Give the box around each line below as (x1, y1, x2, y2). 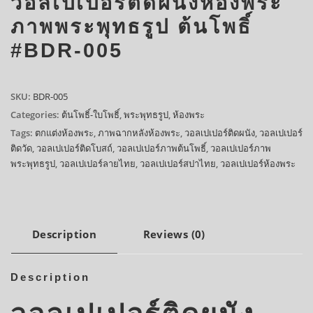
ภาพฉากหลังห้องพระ (98, 126, 180, 140)
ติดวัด (10, 142, 32, 155)
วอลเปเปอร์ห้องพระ (220, 157, 296, 170)
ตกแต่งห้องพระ (35, 126, 94, 140)
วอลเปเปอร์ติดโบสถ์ (36, 142, 112, 155)
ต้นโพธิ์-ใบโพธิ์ (61, 108, 119, 122)
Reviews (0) (143, 227, 205, 242)
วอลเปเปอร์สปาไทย (140, 157, 216, 170)
